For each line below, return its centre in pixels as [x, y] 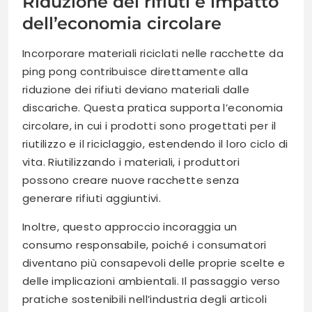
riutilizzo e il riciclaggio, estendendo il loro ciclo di [155, 143]
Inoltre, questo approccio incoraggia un [130, 226]
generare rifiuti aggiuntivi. [92, 198]
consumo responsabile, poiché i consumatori [145, 244]
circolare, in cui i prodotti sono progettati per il [149, 125]
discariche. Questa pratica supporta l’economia [153, 107]
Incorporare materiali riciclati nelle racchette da [153, 53]
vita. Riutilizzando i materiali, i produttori [131, 162]
